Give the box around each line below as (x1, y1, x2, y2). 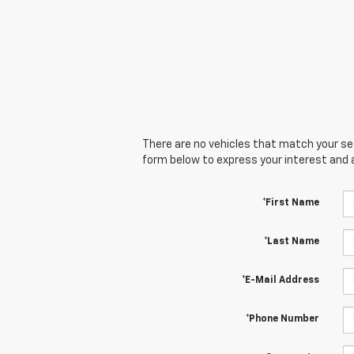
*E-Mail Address (241, 275, 319, 285)
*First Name (262, 198, 319, 208)
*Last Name (263, 236, 319, 247)
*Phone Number (245, 314, 319, 324)
